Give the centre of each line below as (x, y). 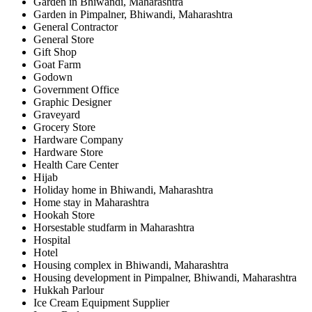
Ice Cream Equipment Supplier (101, 303)
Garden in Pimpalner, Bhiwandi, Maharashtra (133, 14)
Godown (53, 77)
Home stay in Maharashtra (91, 202)
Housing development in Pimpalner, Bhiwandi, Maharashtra (165, 278)
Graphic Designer (72, 102)
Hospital (52, 240)
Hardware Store (68, 152)
